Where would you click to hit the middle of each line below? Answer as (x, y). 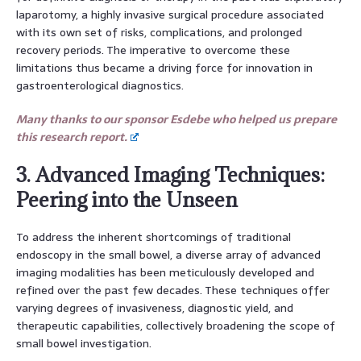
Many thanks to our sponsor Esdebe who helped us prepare (176, 119)
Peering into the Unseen (127, 199)
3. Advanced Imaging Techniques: (170, 174)
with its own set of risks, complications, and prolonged (159, 32)
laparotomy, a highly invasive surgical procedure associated (170, 14)
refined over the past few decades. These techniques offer (173, 290)
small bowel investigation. (84, 343)
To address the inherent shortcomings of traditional (154, 237)
